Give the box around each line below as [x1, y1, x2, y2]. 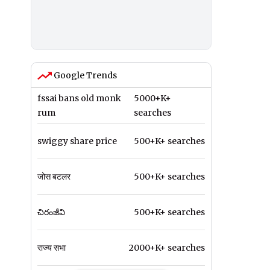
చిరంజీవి [37, 207, 65, 218]
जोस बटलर [37, 171, 71, 183]
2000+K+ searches [129, 242, 205, 254]
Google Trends [52, 70, 117, 81]
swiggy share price [37, 136, 117, 147]
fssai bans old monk [37, 93, 121, 104]
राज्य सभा [37, 242, 66, 254]
